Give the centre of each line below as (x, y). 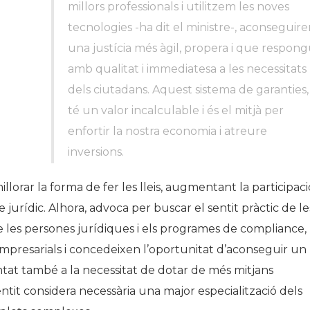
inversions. (95, 152)
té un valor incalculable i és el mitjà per (175, 110)
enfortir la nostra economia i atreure (167, 131)
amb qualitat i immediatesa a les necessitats (187, 69)
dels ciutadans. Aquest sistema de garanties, (188, 90)
